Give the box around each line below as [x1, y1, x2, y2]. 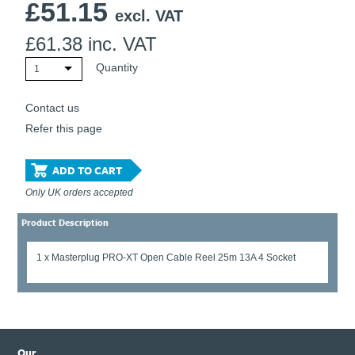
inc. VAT [88, 33, 158, 55]
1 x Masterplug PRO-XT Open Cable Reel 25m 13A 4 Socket [36, 252, 296, 264]
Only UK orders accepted [25, 187, 134, 199]
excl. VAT [115, 7, 184, 25]
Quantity [96, 61, 139, 74]
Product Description [21, 216, 109, 230]
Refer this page [25, 121, 103, 135]
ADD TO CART [52, 162, 123, 179]
